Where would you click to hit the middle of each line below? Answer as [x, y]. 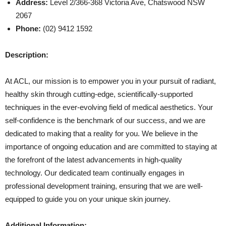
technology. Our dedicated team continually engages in [95, 173]
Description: [27, 55]
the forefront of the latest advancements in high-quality [94, 160]
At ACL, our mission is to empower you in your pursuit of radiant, [110, 81]
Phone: [28, 29]
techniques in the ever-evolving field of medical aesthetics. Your [109, 107]
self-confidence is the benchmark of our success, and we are [105, 120]
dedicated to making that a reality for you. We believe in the [101, 133]
